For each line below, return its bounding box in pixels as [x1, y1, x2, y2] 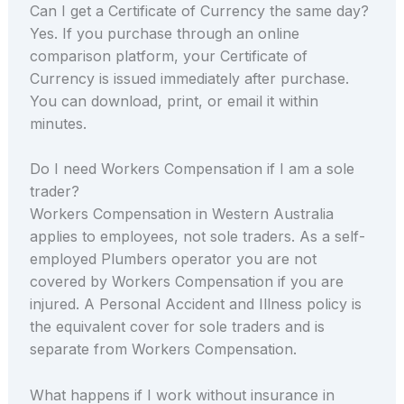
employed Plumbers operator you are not [29, 250, 317, 269]
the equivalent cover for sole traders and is [29, 317, 325, 336]
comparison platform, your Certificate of [29, 46, 308, 65]
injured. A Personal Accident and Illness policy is [29, 295, 362, 314]
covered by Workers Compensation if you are [29, 272, 344, 291]
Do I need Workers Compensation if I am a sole [29, 160, 354, 179]
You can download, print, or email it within [29, 91, 318, 110]
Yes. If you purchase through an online [29, 23, 299, 42]
